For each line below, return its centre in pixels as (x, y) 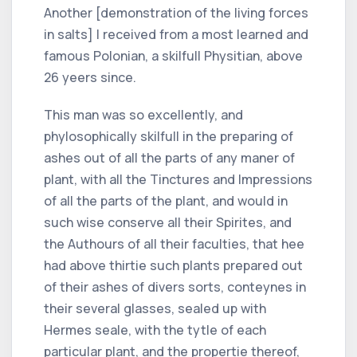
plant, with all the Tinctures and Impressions (178, 179)
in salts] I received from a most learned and (176, 34)
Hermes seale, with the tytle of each (155, 330)
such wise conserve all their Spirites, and (168, 222)
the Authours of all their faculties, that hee (174, 243)
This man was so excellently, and (143, 114)
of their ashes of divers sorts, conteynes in (175, 286)
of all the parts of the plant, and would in (166, 200)
